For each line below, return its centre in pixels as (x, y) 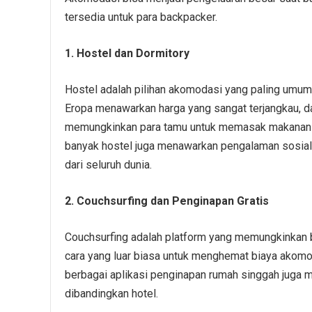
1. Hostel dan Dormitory (127, 53)
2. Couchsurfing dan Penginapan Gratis (167, 201)
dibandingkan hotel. (111, 293)
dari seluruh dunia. (108, 164)
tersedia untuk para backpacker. (141, 17)
